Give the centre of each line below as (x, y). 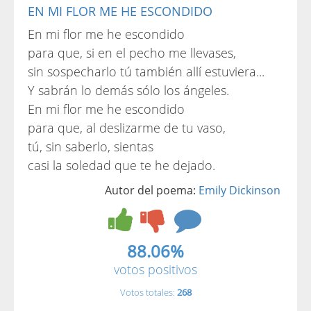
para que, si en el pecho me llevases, (132, 53)
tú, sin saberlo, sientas (91, 146)
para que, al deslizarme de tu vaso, (127, 128)
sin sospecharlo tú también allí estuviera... (146, 72)
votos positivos (155, 269)
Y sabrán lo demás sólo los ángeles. (128, 90)
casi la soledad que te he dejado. (121, 165)
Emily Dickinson (239, 190)
